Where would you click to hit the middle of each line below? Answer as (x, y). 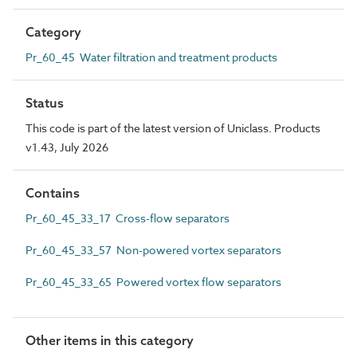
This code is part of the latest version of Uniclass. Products (173, 127)
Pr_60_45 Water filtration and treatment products (151, 57)
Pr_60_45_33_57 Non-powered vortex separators (153, 249)
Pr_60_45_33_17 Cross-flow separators (127, 218)
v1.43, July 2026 (67, 147)
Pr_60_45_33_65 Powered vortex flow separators (153, 281)
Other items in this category (110, 340)
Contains (53, 192)
